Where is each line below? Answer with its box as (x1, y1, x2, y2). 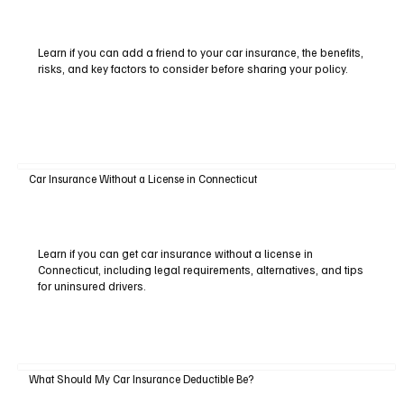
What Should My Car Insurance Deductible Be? (28, 372, 253, 387)
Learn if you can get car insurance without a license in (37, 245, 313, 261)
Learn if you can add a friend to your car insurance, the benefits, (37, 45, 363, 60)
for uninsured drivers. (37, 278, 146, 293)
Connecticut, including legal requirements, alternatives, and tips (37, 262, 363, 277)
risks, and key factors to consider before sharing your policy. (37, 61, 348, 77)
